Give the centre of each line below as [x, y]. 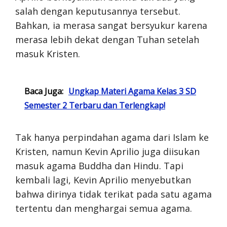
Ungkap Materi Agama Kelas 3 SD [132, 91]
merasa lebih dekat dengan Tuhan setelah [107, 39]
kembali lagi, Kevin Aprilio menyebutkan [103, 180]
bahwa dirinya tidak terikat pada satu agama [113, 194]
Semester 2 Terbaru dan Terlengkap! [95, 105]
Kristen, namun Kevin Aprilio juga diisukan [107, 151]
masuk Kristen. [48, 53]
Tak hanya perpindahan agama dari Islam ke [112, 137]
